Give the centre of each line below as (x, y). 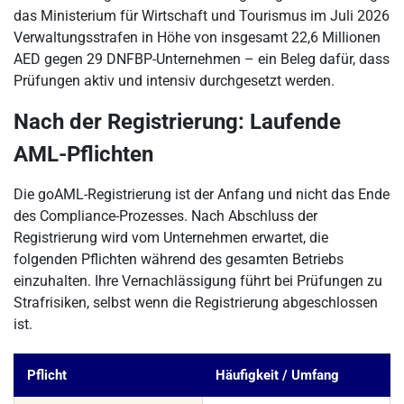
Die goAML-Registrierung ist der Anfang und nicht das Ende (202, 194)
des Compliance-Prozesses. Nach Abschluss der (165, 216)
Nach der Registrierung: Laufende (177, 122)
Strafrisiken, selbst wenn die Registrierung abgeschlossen (196, 303)
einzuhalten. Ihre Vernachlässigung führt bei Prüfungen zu (198, 281)
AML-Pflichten (83, 154)
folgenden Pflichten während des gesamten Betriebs (179, 259)
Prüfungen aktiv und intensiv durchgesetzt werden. (174, 81)
